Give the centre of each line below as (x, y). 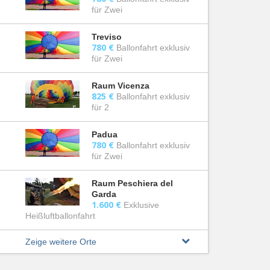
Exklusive (141, 205)
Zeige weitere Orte (61, 242)
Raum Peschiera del (132, 183)
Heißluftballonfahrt (60, 216)
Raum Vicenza (121, 86)
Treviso (107, 37)
